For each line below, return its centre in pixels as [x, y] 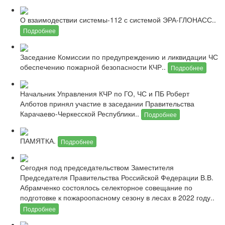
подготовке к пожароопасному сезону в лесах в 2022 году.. [117, 198]
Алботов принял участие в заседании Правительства [107, 104]
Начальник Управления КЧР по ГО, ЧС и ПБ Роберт [105, 94]
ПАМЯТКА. [39, 140]
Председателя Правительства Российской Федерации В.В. [117, 178]
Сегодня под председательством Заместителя [97, 167]
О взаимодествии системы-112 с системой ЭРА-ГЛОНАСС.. [118, 19]
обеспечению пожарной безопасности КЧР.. [94, 67]
